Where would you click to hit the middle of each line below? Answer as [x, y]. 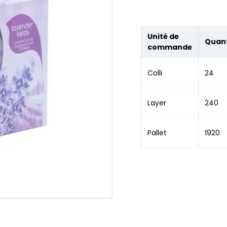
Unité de [163, 36]
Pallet [157, 133]
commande [170, 47]
